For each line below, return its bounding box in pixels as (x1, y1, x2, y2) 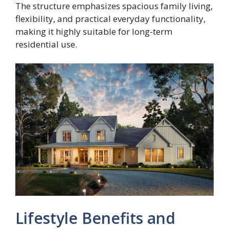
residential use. (15, 38, 77, 50)
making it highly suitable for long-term (15, 25, 172, 37)
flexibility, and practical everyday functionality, (15, 12, 205, 25)
